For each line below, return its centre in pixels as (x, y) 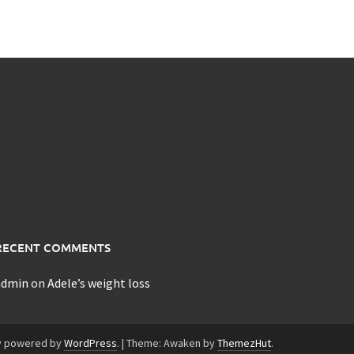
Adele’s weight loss (98, 282)
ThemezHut (244, 343)
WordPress (90, 343)
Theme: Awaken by (172, 343)
